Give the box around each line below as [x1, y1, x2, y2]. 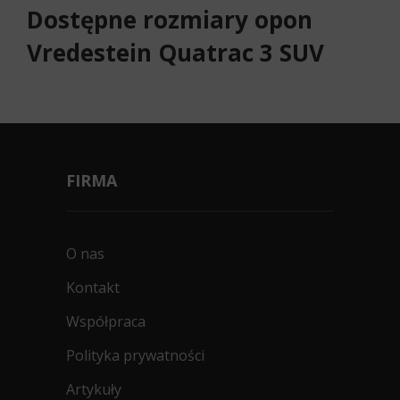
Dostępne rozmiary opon [27, 4, 312, 36]
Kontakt [66, 278, 120, 297]
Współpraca [66, 312, 146, 331]
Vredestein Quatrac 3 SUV [27, 37, 324, 69]
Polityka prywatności [66, 346, 204, 365]
